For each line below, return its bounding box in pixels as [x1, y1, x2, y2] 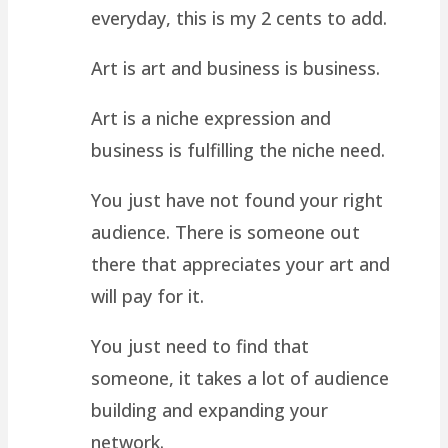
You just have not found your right [91, 187, 384, 212]
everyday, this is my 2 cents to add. [91, 5, 388, 30]
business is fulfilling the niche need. [91, 137, 386, 162]
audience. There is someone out [91, 219, 361, 244]
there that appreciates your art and [91, 251, 391, 276]
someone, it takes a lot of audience [91, 365, 390, 390]
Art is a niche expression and [91, 105, 332, 130]
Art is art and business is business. [91, 55, 381, 80]
